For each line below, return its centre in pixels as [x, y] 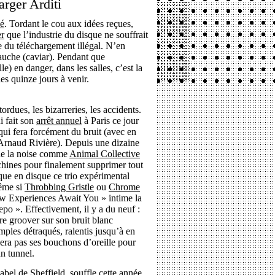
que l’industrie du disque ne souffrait [76, 35]
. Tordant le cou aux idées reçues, [69, 24]
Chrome [124, 187]
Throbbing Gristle [59, 187]
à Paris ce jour [110, 121]
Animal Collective [105, 154]
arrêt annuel [59, 121]
